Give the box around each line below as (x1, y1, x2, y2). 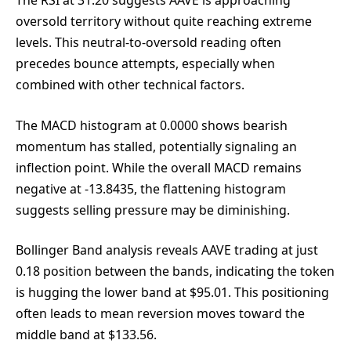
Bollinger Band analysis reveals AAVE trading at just (16, 241, 318, 259)
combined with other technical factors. (16, 76, 244, 94)
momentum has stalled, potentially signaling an (16, 137, 297, 155)
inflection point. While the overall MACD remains (16, 158, 302, 176)
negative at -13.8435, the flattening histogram (16, 179, 286, 197)
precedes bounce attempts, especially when (16, 55, 275, 73)
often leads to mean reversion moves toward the (16, 305, 305, 323)
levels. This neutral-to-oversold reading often (16, 34, 281, 52)
